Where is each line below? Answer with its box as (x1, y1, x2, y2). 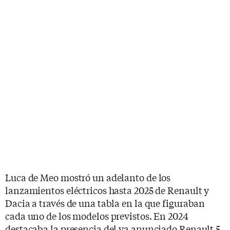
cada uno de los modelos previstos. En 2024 (5, 208, 188, 222)
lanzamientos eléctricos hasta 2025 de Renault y (5, 183, 209, 197)
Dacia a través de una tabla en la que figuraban (5, 196, 205, 209)
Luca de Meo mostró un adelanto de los (5, 170, 171, 184)
